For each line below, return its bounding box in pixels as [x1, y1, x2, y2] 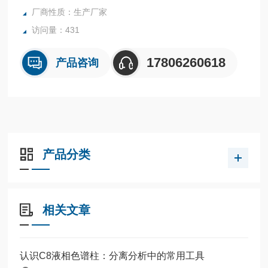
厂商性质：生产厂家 [32, 7, 108, 17]
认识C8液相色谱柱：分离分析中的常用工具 [20, 250, 205, 261]
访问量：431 [32, 25, 80, 35]
